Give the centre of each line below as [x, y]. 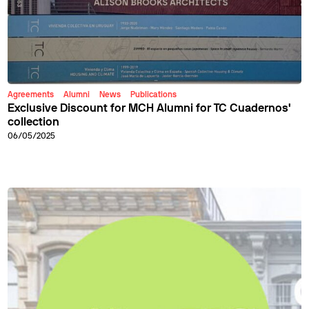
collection [33, 122]
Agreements [31, 95]
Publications [153, 95]
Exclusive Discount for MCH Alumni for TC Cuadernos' [149, 109]
